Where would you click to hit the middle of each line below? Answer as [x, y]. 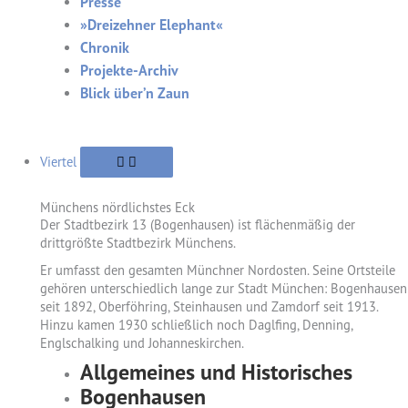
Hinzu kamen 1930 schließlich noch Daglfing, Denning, [196, 324]
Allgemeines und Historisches [216, 372]
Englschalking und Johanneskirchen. [142, 342]
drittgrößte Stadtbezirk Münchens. [138, 242]
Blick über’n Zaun [134, 92]
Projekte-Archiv [129, 70]
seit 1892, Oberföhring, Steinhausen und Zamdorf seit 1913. [209, 306]
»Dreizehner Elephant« [151, 24]
